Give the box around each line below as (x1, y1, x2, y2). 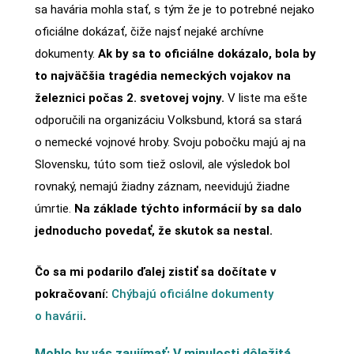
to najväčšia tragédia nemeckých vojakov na (34, 69, 291, 84)
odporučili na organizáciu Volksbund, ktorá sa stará (34, 113, 302, 128)
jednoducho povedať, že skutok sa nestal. (34, 224, 273, 239)
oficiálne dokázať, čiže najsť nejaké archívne (34, 24, 264, 40)
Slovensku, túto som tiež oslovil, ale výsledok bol (34, 157, 290, 172)
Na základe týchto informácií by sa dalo (73, 201, 302, 217)
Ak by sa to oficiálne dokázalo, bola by (97, 47, 316, 62)
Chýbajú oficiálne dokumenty (111, 287, 273, 302)
